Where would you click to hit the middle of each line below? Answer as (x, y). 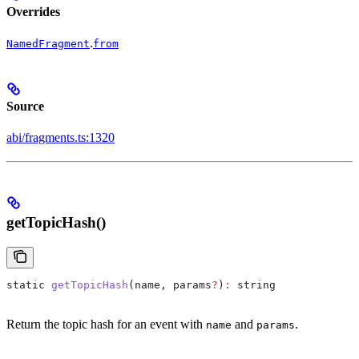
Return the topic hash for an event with (106, 324)
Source (25, 107)
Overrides (33, 11)
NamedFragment (48, 43)
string (253, 284)
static (26, 284)
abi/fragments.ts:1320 (61, 138)
